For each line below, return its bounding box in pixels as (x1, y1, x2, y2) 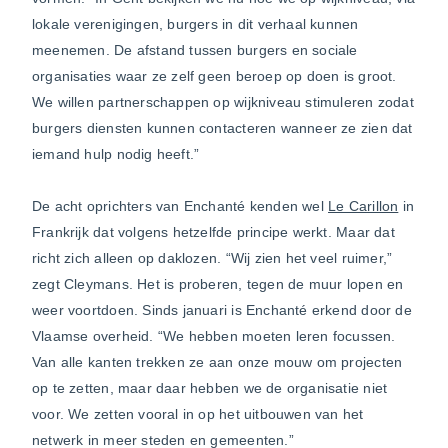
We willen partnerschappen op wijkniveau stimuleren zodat (32, 93, 414, 110)
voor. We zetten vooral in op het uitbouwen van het (32, 405, 364, 422)
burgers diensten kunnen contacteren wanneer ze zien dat (32, 119, 413, 136)
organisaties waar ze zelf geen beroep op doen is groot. (32, 67, 397, 84)
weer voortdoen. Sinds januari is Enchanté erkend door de (32, 301, 412, 318)
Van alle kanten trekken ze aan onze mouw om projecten (32, 353, 403, 370)
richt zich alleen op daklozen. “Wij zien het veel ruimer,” (32, 249, 393, 266)
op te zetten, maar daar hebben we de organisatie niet (32, 379, 388, 396)
